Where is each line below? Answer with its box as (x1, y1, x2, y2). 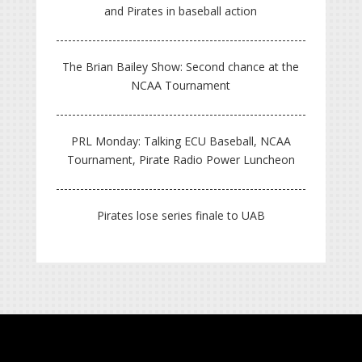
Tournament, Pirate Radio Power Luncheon (66, 152, 295, 168)
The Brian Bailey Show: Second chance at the (62, 59, 300, 75)
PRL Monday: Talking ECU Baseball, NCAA (70, 133, 291, 149)
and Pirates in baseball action (104, 3, 258, 19)
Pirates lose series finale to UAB (96, 208, 265, 224)
